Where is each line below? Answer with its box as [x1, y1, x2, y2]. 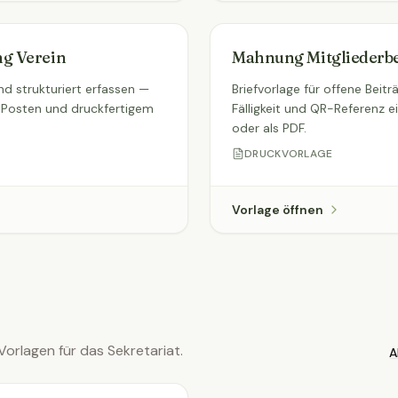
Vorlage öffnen [232, 202, 323, 218]
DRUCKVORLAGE [244, 147, 333, 161]
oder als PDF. [232, 120, 306, 136]
